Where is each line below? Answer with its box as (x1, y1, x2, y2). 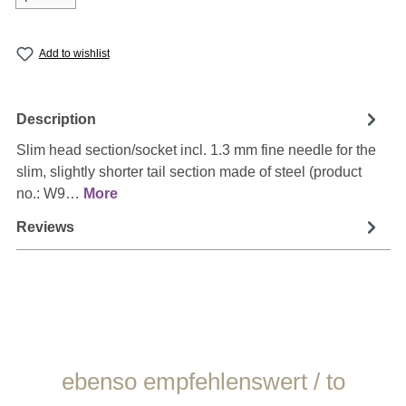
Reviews (15, 218, 74, 235)
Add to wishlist (38, 47, 110, 61)
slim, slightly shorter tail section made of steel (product (15, 164, 362, 180)
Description (15, 111, 96, 127)
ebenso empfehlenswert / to (61, 368, 345, 396)
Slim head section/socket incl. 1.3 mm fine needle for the (15, 142, 376, 159)
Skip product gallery (37, 362, 166, 379)
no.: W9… (15, 186, 83, 202)
